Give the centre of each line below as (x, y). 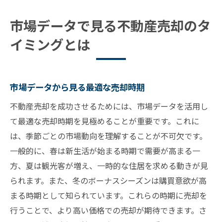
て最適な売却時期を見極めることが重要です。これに (105, 121)
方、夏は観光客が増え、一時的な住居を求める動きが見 (109, 166)
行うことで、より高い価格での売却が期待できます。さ (108, 210)
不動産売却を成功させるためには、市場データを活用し (109, 106)
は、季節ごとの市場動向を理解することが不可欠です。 (109, 136)
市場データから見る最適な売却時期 (77, 87)
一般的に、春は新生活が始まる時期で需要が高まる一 (105, 151)
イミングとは (50, 45)
